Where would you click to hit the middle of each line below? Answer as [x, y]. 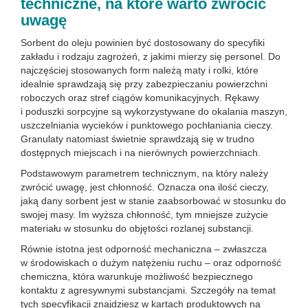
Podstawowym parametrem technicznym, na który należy [144, 173]
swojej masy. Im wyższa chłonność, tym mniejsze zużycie [144, 214]
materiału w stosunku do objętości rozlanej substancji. [137, 228]
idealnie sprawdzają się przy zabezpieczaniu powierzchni [144, 84]
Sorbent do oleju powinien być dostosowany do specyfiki [143, 43]
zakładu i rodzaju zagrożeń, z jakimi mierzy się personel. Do [151, 56]
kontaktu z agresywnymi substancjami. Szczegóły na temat [148, 290]
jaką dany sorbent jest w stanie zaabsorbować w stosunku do [153, 201]
